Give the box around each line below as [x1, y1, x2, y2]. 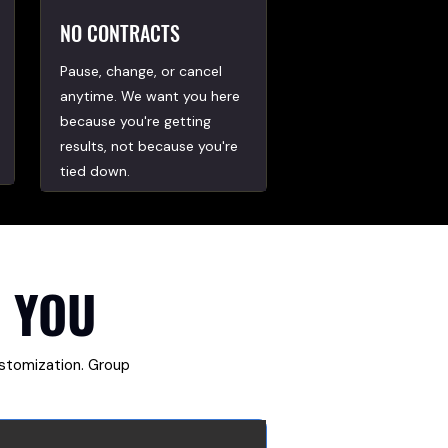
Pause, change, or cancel [59, 62, 222, 80]
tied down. [59, 162, 130, 180]
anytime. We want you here [59, 87, 240, 105]
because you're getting [59, 112, 211, 130]
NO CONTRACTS [59, 18, 180, 48]
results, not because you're [59, 137, 238, 155]
